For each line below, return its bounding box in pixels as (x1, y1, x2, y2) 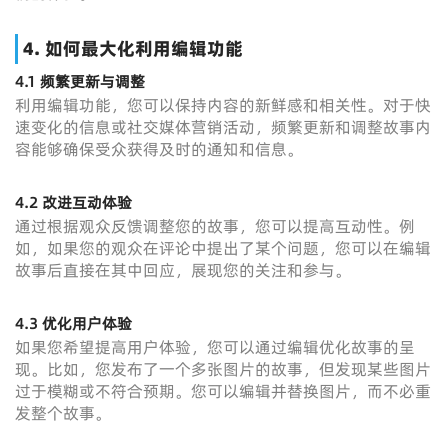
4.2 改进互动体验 (15, 192, 132, 213)
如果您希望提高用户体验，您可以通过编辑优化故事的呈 (15, 336, 415, 358)
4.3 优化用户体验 (15, 313, 132, 334)
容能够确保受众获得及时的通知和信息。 (15, 138, 303, 160)
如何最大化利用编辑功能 (45, 36, 243, 61)
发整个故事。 (15, 402, 111, 424)
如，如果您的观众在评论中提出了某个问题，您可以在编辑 (15, 237, 431, 259)
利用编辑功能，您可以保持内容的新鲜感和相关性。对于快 (15, 94, 431, 116)
